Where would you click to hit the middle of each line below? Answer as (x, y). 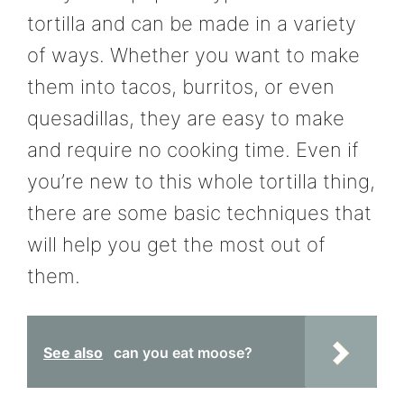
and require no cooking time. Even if (193, 149)
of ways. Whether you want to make (193, 55)
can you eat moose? (183, 352)
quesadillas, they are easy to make (186, 118)
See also (73, 352)
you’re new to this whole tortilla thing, (201, 181)
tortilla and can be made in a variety (192, 23)
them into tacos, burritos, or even (181, 86)
